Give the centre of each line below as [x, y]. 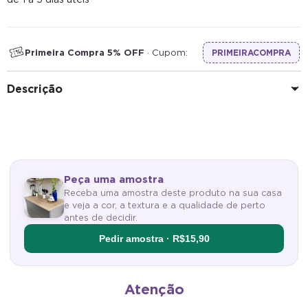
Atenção [154, 289]
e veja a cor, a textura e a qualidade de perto [165, 205]
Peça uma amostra [114, 179]
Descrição [35, 89]
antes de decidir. [101, 217]
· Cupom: [166, 52]
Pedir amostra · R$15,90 [154, 238]
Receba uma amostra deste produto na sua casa [173, 192]
